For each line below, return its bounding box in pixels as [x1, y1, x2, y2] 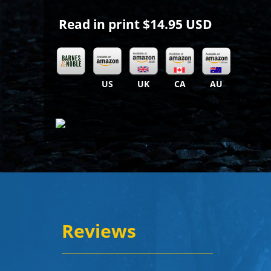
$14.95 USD [143, 16, 212, 33]
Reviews [62, 218, 136, 243]
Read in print [59, 16, 143, 33]
